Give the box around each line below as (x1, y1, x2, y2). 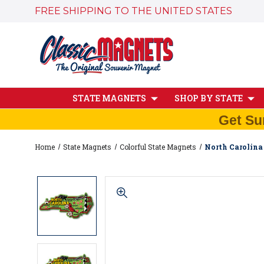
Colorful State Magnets (120, 141, 197, 151)
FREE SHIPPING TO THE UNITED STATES (35, 5, 232, 16)
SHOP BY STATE (174, 93, 243, 104)
